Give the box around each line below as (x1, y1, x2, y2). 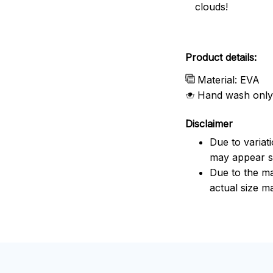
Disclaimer (185, 117, 233, 130)
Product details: (185, 51, 257, 63)
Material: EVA (197, 73, 260, 86)
